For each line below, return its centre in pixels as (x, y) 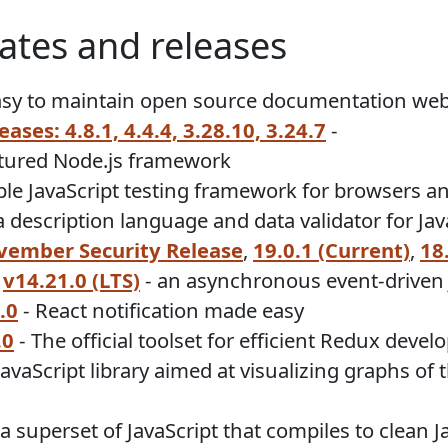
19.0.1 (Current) (331, 250)
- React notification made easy (161, 310)
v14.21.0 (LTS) (71, 280)
